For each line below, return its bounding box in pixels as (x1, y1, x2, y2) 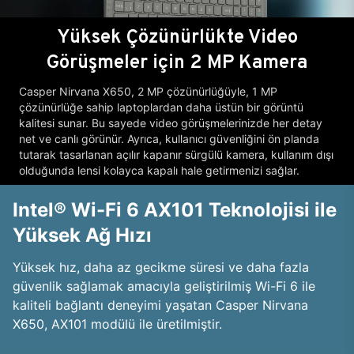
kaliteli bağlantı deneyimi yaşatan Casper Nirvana (13, 297, 308, 313)
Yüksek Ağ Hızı (13, 224, 152, 247)
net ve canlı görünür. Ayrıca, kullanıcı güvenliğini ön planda (19, 132, 319, 145)
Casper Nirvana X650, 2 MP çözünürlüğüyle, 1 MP (19, 85, 277, 98)
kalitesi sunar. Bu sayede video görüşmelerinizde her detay (19, 116, 322, 130)
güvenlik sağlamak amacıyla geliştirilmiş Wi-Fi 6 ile (13, 278, 315, 294)
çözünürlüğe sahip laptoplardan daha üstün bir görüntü (19, 100, 303, 114)
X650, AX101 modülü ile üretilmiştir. (13, 316, 222, 332)
